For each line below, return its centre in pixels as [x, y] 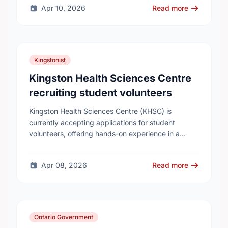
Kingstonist [50, 60]
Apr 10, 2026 [63, 8]
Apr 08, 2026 [64, 165]
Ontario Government [64, 217]
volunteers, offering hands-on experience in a [104, 134]
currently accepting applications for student [102, 122]
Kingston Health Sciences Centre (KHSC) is [100, 111]
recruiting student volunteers [101, 93]
